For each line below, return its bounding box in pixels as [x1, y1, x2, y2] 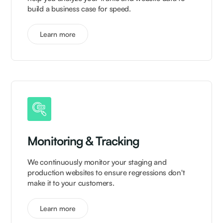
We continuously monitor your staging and [27, 157, 167, 167]
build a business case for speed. [27, 4, 131, 14]
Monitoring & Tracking [27, 133, 140, 149]
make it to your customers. [27, 178, 114, 188]
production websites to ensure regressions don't [27, 168, 185, 178]
